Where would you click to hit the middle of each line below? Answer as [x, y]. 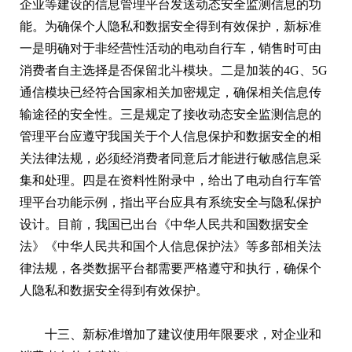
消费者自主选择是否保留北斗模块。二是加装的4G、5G [174, 70]
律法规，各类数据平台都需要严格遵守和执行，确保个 [170, 268]
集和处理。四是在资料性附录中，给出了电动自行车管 [170, 180]
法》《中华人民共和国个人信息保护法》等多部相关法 [170, 246]
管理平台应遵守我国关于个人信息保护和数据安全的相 [170, 136]
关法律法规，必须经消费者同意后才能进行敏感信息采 [170, 158]
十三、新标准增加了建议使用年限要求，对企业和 [183, 334]
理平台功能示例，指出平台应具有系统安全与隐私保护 [170, 202]
